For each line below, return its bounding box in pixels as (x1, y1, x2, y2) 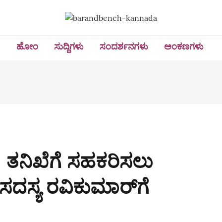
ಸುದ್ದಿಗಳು (54, 40, 84, 52)
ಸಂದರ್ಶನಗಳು (100, 40, 148, 52)
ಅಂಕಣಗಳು (164, 40, 204, 52)
